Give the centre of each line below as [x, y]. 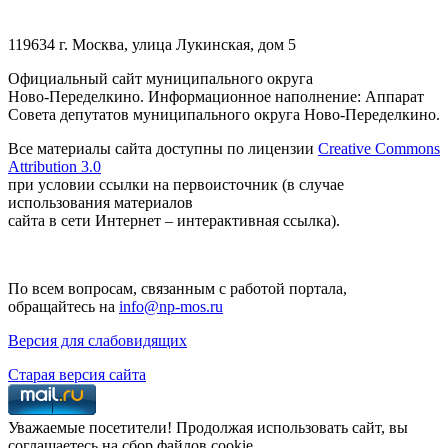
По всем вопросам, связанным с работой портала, [177, 288]
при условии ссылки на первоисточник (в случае [176, 184]
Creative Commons [379, 148]
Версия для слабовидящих [97, 340]
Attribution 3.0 [54, 166]
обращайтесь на [63, 306]
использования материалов [100, 202]
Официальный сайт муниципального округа [160, 78]
